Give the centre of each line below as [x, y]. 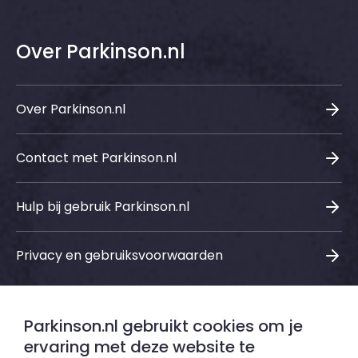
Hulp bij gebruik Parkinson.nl [103, 207]
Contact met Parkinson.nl [96, 158]
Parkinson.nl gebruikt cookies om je [163, 326]
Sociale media [85, 338]
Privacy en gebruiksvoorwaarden [119, 255]
